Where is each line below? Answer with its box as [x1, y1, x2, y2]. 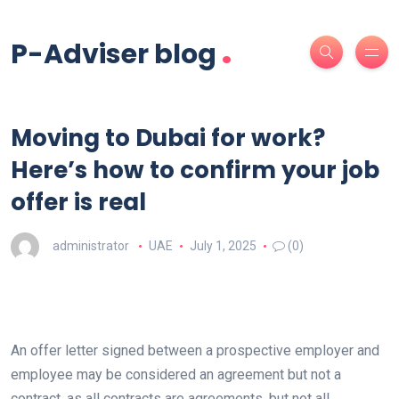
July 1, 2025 [189, 238, 256, 253]
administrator [53, 238, 129, 253]
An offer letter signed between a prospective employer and [11, 342, 379, 359]
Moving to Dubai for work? [11, 122, 325, 154]
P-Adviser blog [11, 36, 216, 73]
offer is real [11, 186, 146, 218]
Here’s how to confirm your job [11, 154, 379, 186]
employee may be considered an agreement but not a [11, 366, 341, 383]
